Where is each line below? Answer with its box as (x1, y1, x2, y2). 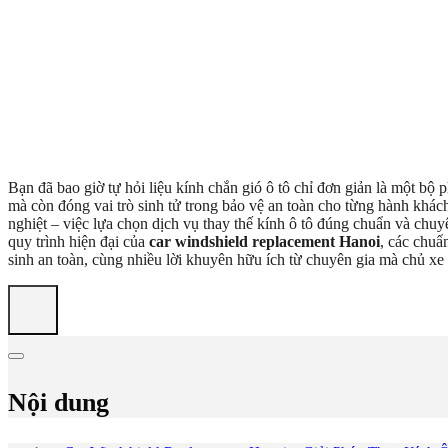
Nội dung (8, 387, 109, 417)
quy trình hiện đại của (8, 232, 149, 250)
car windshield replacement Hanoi (149, 232, 380, 250)
